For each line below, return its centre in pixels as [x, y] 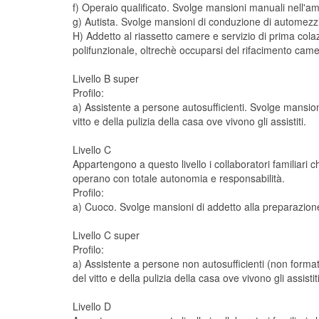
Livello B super [106, 78]
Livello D [92, 306]
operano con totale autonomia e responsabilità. [179, 178]
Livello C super [106, 235]
